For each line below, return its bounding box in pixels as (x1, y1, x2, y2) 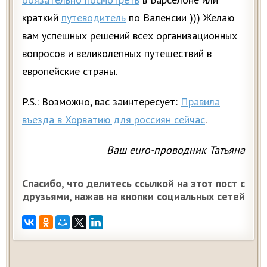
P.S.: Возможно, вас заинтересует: (22, 94, 181, 108)
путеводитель (61, 10, 126, 24)
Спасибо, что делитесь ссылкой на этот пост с (22, 176, 245, 190)
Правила (181, 94, 220, 108)
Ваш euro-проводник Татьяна (107, 142, 245, 157)
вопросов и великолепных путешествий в (22, 46, 212, 60)
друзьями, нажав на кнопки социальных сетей (22, 189, 245, 203)
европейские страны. (22, 64, 117, 78)
